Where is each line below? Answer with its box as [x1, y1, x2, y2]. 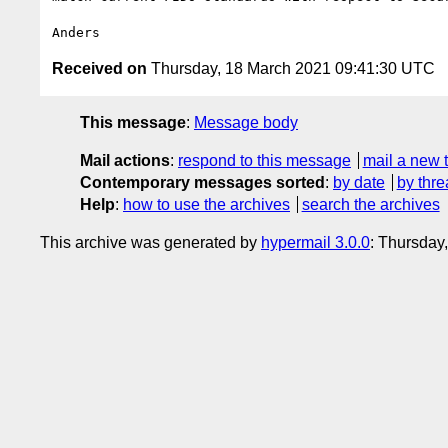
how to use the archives [123, 195, 290, 213]
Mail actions [80, 151, 170, 169]
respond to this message [178, 151, 351, 169]
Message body [194, 113, 298, 131]
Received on [52, 59, 147, 77]
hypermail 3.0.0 [261, 233, 370, 251]
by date [333, 173, 385, 191]
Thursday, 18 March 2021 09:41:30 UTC [147, 59, 435, 77]
